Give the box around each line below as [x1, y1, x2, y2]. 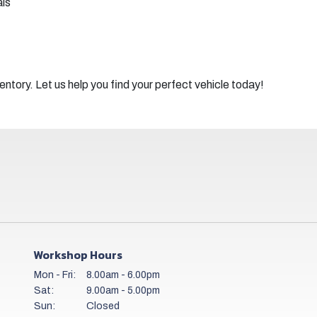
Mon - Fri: [34, 270, 76, 280]
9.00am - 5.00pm [86, 285, 161, 296]
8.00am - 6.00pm [86, 270, 161, 280]
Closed [86, 301, 120, 311]
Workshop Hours [33, 246, 123, 263]
